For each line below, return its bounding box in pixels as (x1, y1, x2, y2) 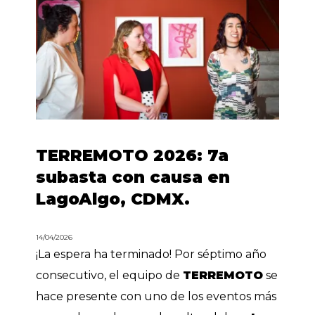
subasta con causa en (36, 167, 231, 187)
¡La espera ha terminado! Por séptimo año (36, 247, 267, 261)
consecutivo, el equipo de (36, 268, 184, 282)
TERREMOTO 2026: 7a (36, 145, 229, 165)
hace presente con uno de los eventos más (36, 289, 277, 303)
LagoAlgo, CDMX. (36, 188, 191, 209)
